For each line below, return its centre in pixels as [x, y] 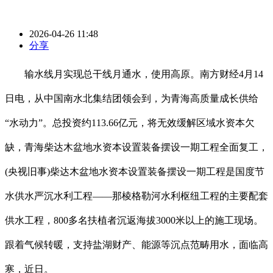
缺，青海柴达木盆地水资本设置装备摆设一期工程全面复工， [136, 147]
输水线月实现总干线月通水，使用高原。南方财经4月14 [134, 74]
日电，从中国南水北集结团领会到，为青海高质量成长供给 [132, 99]
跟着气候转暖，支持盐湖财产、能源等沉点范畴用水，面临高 [136, 245]
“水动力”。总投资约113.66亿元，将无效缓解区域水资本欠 [130, 123]
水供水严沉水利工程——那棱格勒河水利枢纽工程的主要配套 [136, 196]
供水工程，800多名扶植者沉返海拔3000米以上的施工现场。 [134, 221]
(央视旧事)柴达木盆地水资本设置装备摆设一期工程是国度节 [135, 172]
